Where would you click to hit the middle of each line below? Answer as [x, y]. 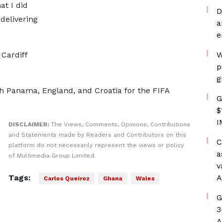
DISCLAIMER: [29, 124]
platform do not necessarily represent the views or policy [96, 145]
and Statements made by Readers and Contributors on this [97, 135]
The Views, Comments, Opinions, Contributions [120, 124]
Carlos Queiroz [66, 178]
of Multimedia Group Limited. [52, 156]
